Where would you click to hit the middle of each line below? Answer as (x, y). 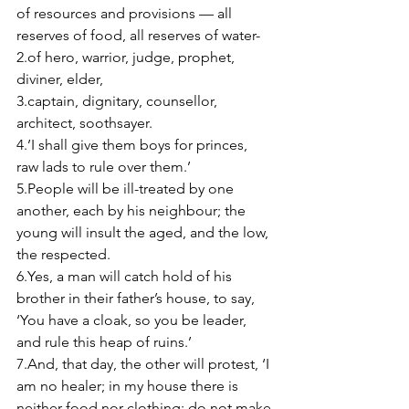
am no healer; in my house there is (129, 386)
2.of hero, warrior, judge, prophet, (127, 57)
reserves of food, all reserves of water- (140, 35)
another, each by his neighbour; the (133, 210)
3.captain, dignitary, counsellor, (119, 101)
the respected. (65, 254)
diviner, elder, (62, 79)
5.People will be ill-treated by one (127, 189)
